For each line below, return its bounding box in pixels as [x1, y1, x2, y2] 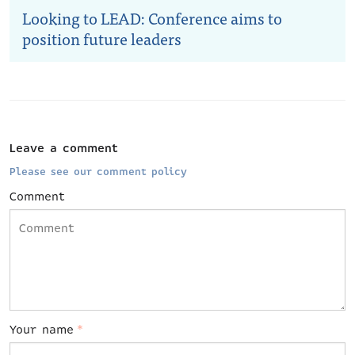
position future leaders [22, 25, 181, 52]
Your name [10, 321, 74, 338]
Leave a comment [10, 139, 118, 157]
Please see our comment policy [10, 164, 187, 180]
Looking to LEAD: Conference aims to [22, 5, 282, 31]
